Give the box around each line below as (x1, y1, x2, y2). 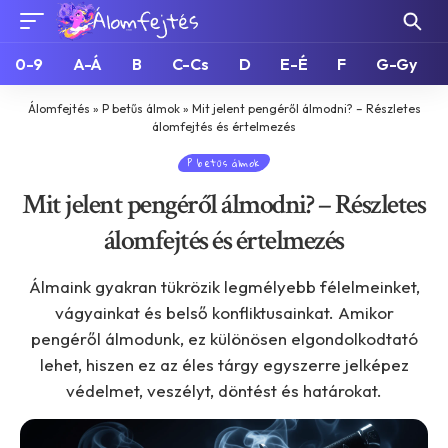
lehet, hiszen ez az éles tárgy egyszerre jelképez (39, 354, 409, 375)
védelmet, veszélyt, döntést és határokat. (66, 380, 382, 401)
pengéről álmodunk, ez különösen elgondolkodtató (30, 328, 418, 349)
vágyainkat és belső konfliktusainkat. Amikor (54, 302, 394, 323)
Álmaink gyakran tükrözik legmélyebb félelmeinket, (28, 276, 420, 297)
